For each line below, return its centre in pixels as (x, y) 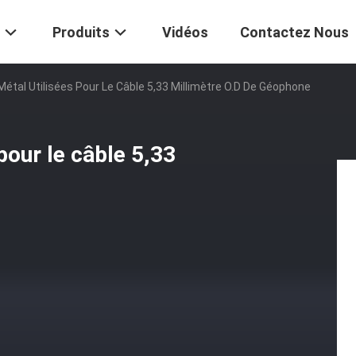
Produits (81, 33)
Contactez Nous (294, 33)
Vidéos (185, 33)
